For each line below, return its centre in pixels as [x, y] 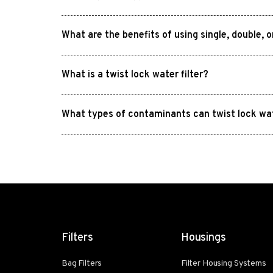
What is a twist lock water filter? [135, 75]
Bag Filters [82, 263]
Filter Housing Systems [223, 263]
